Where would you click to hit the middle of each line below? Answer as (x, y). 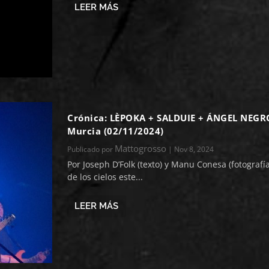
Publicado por (91, 149)
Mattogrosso (141, 148)
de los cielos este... (105, 177)
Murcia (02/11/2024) (116, 131)
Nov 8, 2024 (194, 149)
